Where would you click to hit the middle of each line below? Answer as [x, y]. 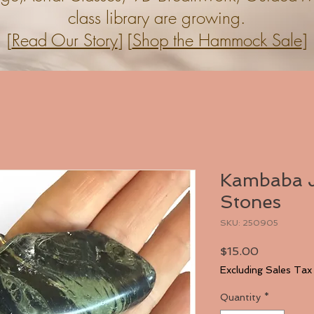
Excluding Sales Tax [266, 269]
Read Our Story [64, 40]
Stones [251, 202]
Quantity [240, 297]
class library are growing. [157, 17]
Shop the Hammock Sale [217, 40]
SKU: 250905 [249, 223]
